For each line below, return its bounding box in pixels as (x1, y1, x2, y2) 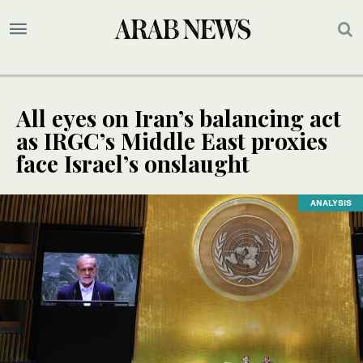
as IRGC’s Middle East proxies (16, 126, 327, 156)
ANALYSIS (310, 198, 352, 208)
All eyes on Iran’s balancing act (16, 103, 341, 134)
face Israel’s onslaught (16, 148, 250, 179)
